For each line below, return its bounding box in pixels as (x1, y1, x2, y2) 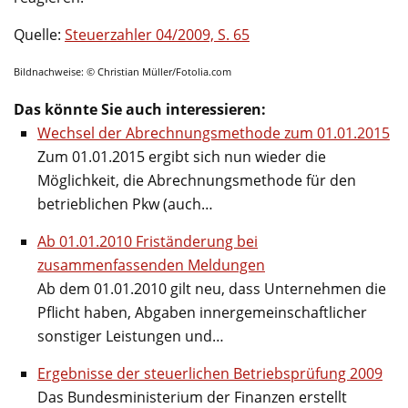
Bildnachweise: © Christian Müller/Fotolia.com (14, 64, 231, 78)
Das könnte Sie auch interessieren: (14, 98, 266, 119)
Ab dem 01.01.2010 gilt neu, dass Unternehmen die (37, 278, 386, 299)
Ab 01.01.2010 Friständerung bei (37, 230, 258, 251)
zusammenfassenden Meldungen (37, 254, 265, 275)
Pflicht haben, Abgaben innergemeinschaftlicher (37, 301, 367, 322)
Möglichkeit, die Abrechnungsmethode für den (37, 169, 356, 190)
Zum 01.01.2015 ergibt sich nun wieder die (37, 146, 326, 167)
